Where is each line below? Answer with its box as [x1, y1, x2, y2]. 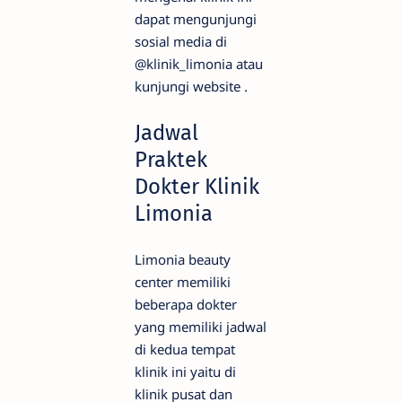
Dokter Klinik [135, 173, 259, 199]
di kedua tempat [135, 339, 235, 358]
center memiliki [135, 272, 231, 291]
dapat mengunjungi [135, 9, 257, 28]
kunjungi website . [135, 76, 251, 95]
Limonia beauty [135, 249, 231, 268]
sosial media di [135, 31, 227, 50]
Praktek [135, 146, 207, 172]
